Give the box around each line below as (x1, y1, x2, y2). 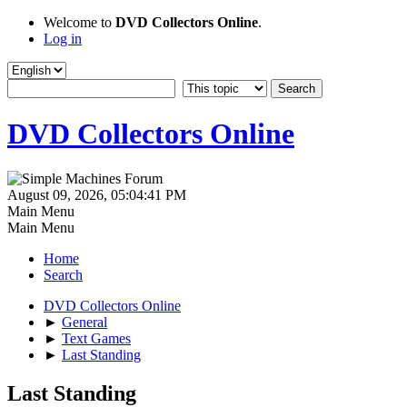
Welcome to (44, 15, 115, 30)
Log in (44, 31, 82, 46)
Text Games (62, 330, 131, 346)
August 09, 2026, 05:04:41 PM (7, 186, 186, 203)
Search (44, 266, 83, 283)
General (62, 313, 107, 330)
